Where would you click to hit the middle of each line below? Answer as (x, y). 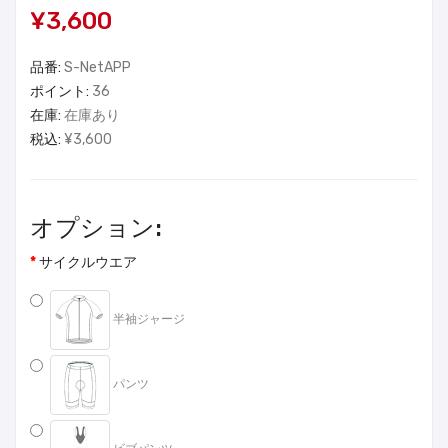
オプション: (96, 228)
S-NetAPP (97, 68)
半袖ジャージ (147, 319)
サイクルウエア (88, 263)
